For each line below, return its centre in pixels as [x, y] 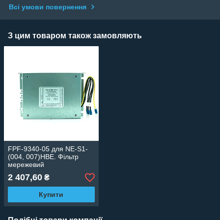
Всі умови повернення [48, 7]
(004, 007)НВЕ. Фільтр [43, 157]
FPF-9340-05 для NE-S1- [48, 149]
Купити [51, 195]
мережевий [26, 165]
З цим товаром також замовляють [75, 35]
